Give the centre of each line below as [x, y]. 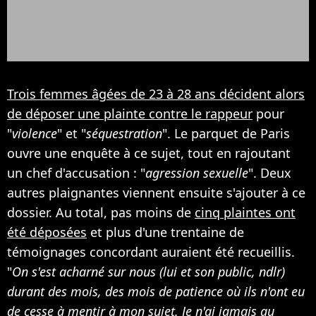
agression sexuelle [197, 173]
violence [35, 134]
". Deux [270, 173]
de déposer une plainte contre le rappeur [130, 114]
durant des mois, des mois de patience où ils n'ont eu [156, 292]
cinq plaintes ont [245, 213]
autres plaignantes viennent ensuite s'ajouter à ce [156, 193]
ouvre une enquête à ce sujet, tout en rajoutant [149, 153]
